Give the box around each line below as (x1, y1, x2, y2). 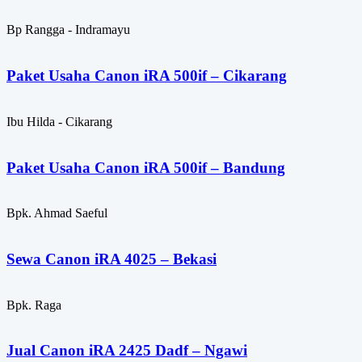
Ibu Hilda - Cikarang (6, 114, 112, 128)
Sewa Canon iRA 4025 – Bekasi (6, 250, 217, 267)
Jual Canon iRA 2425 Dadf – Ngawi (6, 342, 247, 360)
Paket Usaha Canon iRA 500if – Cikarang (6, 67, 287, 85)
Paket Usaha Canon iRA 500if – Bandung (6, 158, 285, 176)
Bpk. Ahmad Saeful (6, 206, 107, 221)
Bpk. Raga (6, 297, 61, 312)
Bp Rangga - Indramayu (6, 23, 130, 37)
